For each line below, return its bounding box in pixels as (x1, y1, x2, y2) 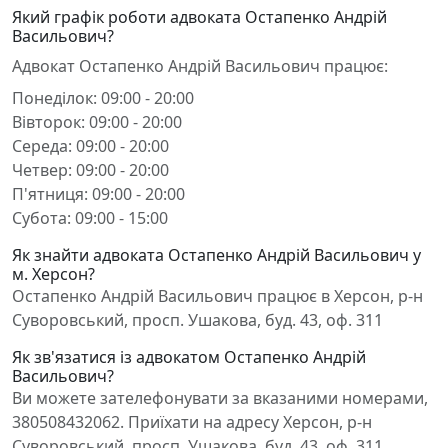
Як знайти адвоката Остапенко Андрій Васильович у (12, 244, 421, 266)
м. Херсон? (12, 263, 95, 285)
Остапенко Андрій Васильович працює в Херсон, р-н (12, 285, 423, 307)
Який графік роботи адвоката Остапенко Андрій (12, 6, 387, 28)
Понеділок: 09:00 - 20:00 (12, 87, 194, 109)
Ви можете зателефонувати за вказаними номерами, (12, 387, 428, 409)
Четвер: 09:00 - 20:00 (12, 159, 169, 181)
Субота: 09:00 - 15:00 (12, 207, 168, 229)
